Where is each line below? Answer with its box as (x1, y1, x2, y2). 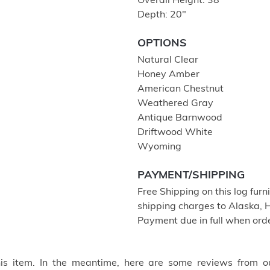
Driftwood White (137, 128, 213, 137)
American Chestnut (137, 84, 224, 94)
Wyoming (137, 142, 181, 152)
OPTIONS (137, 38, 187, 49)
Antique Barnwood (137, 113, 222, 123)
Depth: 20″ (137, 10, 186, 20)
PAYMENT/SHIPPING (137, 170, 245, 181)
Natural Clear (137, 55, 198, 65)
